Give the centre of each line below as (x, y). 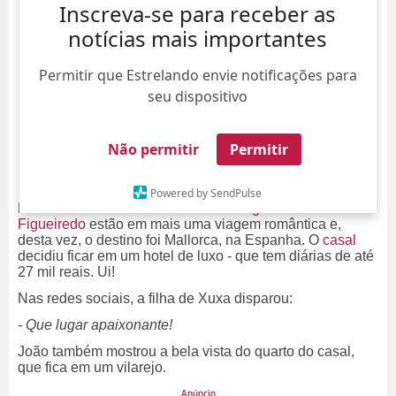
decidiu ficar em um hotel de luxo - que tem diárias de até (196, 256)
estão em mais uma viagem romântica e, (213, 225)
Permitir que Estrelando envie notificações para (198, 76)
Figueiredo (52, 225)
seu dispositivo (198, 97)
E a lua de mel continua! (95, 209)
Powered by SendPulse (206, 194)
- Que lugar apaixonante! (95, 325)
